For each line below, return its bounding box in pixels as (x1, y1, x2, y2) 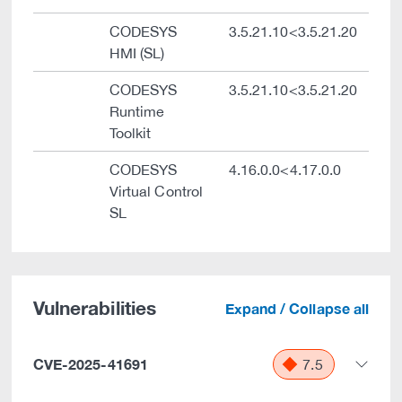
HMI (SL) (109, 45, 165, 61)
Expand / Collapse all (224, 300, 369, 317)
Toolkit (109, 125, 152, 141)
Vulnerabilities (33, 297, 156, 319)
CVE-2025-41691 (33, 355, 148, 372)
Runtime (109, 103, 165, 119)
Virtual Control (109, 183, 203, 199)
